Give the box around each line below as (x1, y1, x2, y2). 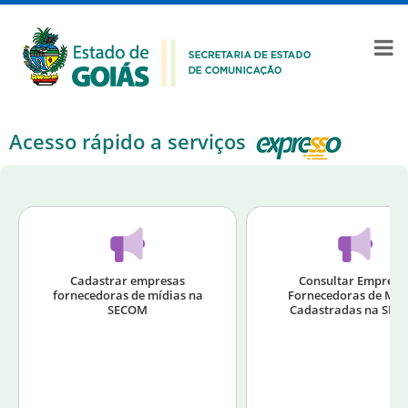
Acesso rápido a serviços (9, 127, 246, 155)
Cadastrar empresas (70, 272, 185, 289)
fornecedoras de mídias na (52, 287, 203, 303)
